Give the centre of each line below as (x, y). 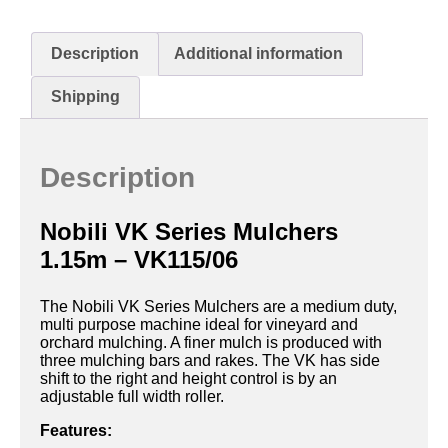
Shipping (86, 97)
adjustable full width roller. (132, 397)
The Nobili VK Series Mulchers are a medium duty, (218, 307)
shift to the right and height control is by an (188, 379)
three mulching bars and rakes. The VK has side (210, 361)
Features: (76, 431)
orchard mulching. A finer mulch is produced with (211, 343)
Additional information (258, 53)
